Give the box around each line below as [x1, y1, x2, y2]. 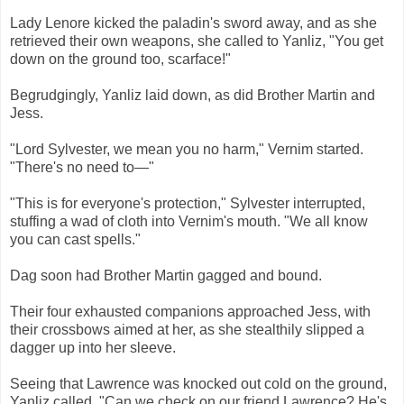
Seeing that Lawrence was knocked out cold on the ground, [10, 376, 387, 392]
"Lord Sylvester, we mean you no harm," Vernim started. [10, 142, 363, 158]
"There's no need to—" [10, 160, 154, 176]
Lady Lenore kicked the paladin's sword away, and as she [10, 15, 377, 32]
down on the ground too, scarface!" [10, 51, 231, 68]
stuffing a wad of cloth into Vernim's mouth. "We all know [10, 214, 368, 230]
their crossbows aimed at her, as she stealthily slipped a [10, 322, 364, 338]
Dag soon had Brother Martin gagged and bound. [10, 268, 322, 284]
